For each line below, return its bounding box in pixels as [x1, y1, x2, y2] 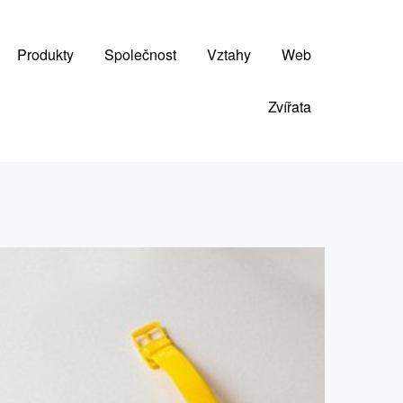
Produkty [16, 43, 74, 65]
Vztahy [206, 43, 251, 65]
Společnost [103, 43, 176, 65]
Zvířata [267, 95, 311, 117]
